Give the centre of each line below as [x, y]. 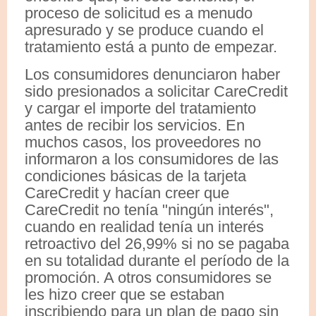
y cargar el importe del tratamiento [140, 108]
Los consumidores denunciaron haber [152, 74]
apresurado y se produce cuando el [144, 30]
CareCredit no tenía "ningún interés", [149, 209]
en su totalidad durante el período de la [157, 260]
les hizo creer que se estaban [124, 294]
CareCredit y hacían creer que [127, 193]
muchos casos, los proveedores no [143, 142]
